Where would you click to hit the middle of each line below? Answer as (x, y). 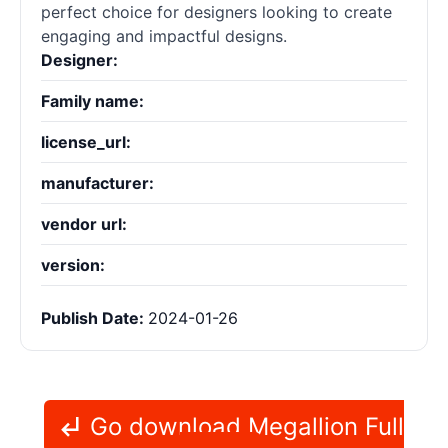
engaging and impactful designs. (164, 36)
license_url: (86, 142)
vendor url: (84, 224)
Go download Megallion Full (243, 427)
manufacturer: (97, 183)
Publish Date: (94, 318)
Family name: (92, 101)
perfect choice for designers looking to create (216, 12)
